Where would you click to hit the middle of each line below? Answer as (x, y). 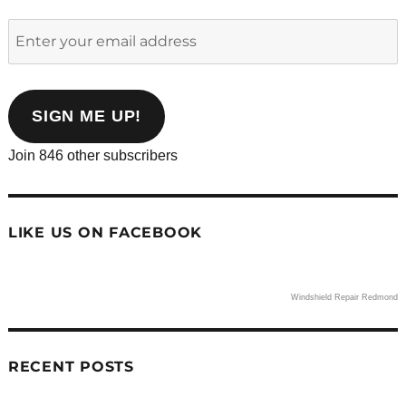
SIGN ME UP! (87, 116)
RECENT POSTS (71, 367)
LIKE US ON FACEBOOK (105, 233)
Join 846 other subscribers (92, 156)
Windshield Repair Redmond (345, 298)
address (33, 107)
